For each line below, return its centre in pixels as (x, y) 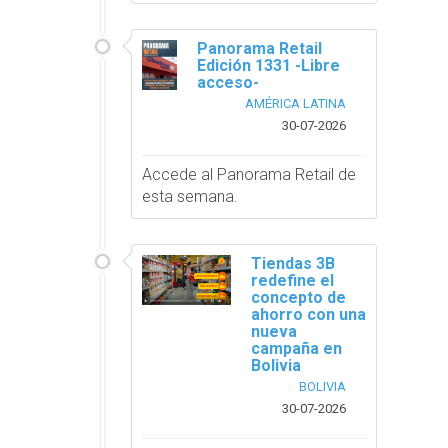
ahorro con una (308, 314)
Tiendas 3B (292, 263)
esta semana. (190, 196)
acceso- (228, 82)
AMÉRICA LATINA (295, 103)
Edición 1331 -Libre (269, 65)
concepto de (298, 297)
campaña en (296, 348)
